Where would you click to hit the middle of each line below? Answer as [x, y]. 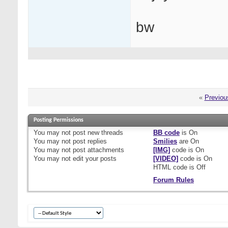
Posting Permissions [59, 120]
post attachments [97, 150]
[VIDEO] [165, 159]
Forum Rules [173, 180]
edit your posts [94, 159]
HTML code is [175, 167]
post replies [89, 141]
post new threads [97, 133]
